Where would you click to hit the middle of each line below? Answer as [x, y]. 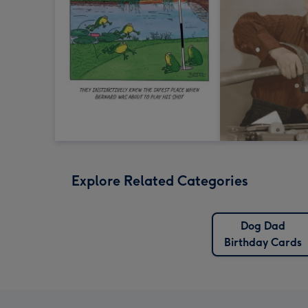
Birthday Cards [263, 243]
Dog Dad [263, 226]
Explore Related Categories [160, 181]
